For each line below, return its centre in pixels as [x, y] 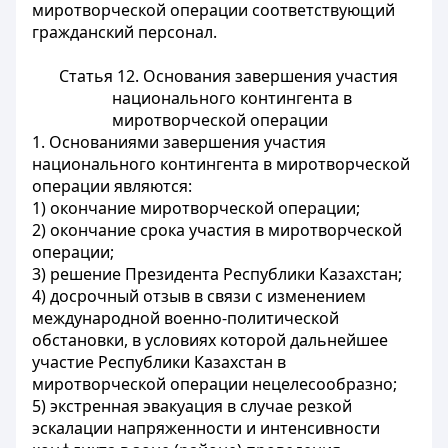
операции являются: [112, 186]
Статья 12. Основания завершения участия [228, 76]
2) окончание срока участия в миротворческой [217, 230]
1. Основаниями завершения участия [179, 142]
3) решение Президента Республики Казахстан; [217, 274]
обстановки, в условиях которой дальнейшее [210, 340]
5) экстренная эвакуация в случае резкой [192, 406]
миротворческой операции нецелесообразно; [214, 384]
